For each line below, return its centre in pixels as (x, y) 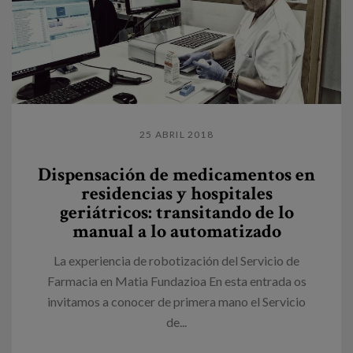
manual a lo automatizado (176, 231)
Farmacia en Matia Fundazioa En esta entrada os (176, 281)
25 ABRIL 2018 (176, 134)
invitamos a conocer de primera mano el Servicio (176, 301)
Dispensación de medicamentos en (176, 174)
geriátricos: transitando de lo (176, 212)
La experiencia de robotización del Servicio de (176, 260)
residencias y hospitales (176, 193)
